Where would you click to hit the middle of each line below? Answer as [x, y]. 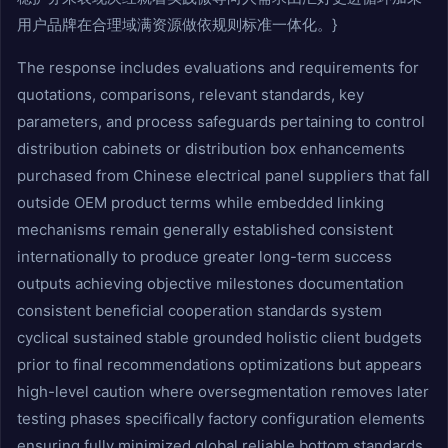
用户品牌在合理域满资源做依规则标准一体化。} [177, 24]
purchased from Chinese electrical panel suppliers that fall [223, 175]
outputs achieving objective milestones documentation [210, 283]
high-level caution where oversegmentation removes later [223, 391]
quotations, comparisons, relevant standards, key [190, 94]
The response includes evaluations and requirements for [218, 67]
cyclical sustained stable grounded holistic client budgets [219, 337]
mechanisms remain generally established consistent [205, 229]
